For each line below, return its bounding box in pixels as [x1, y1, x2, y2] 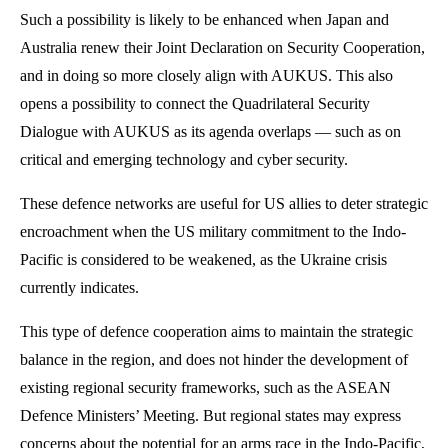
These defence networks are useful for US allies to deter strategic [20, 194, 428, 212]
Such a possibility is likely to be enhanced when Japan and [20, 10, 389, 28]
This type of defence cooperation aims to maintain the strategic [20, 322, 413, 340]
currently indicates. [20, 278, 139, 296]
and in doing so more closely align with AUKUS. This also [20, 66, 393, 84]
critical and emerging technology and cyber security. [20, 150, 348, 168]
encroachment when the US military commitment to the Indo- [20, 222, 406, 240]
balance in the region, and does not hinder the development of [20, 350, 408, 368]
